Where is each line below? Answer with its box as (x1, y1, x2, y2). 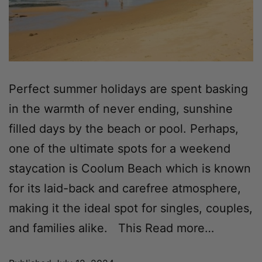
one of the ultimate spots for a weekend (9, 142, 230, 156)
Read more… (142, 221, 214, 236)
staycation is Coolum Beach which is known (9, 161, 251, 176)
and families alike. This (9, 221, 142, 236)
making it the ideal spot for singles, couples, (9, 201, 253, 216)
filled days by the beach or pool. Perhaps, (9, 122, 239, 136)
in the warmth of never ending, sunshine (9, 102, 233, 116)
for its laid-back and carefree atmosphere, (9, 181, 241, 196)
